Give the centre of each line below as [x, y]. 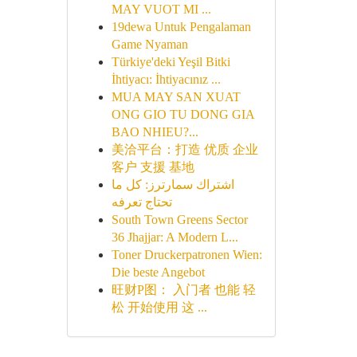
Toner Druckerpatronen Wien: [186, 255]
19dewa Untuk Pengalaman [181, 27]
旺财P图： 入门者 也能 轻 [183, 290]
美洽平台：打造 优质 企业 [184, 149]
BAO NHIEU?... [155, 132]
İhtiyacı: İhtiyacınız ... [166, 79]
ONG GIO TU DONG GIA [182, 114]
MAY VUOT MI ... [161, 9]
